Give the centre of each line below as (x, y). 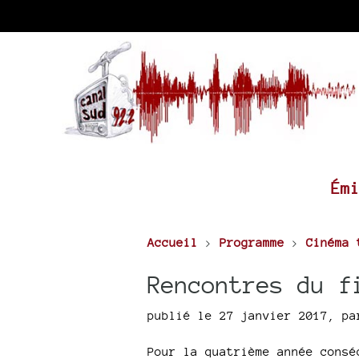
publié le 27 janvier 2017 (237, 315)
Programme (252, 242)
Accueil (172, 242)
